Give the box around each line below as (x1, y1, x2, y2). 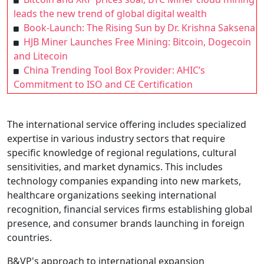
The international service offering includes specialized (7, 118, 246, 131)
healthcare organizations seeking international (7, 189, 216, 202)
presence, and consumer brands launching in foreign (7, 217, 245, 230)
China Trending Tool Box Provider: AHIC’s (24, 64, 205, 77)
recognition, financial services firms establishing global (7, 203, 252, 216)
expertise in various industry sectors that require (7, 132, 225, 145)
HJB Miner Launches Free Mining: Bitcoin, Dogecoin (24, 35, 251, 48)
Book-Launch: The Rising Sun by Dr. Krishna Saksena (24, 21, 255, 34)
